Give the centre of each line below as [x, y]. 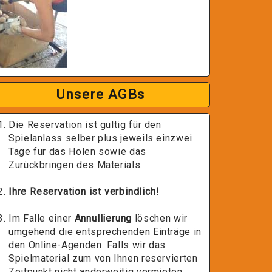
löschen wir [160, 218]
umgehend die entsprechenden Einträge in [105, 232]
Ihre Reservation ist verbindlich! [84, 192]
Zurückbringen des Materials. [76, 165]
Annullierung [103, 218]
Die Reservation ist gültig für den [85, 125]
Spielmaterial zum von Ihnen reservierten [103, 258]
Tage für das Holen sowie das [77, 151]
